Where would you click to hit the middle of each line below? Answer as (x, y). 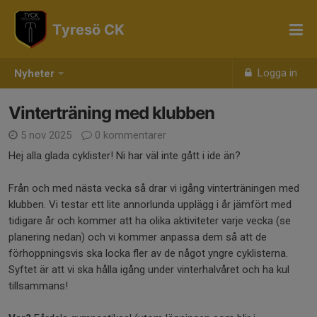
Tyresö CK (88, 30)
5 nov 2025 (46, 135)
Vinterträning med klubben (111, 113)
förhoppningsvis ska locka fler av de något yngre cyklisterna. (148, 253)
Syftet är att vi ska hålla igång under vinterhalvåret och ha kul (149, 270)
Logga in (276, 73)
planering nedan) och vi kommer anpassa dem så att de (138, 237)
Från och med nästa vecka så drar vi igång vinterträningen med (154, 188)
